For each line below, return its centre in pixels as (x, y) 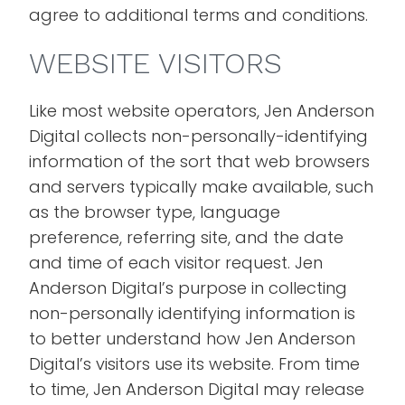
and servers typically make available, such (202, 187)
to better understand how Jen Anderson (193, 339)
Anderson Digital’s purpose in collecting (188, 288)
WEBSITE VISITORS (156, 63)
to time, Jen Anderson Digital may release (197, 389)
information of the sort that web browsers (200, 161)
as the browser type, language (155, 212)
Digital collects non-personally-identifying (199, 136)
